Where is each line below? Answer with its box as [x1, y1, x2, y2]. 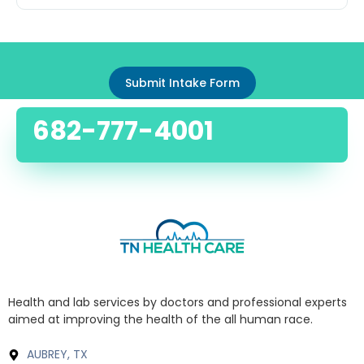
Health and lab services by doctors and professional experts [8, 293, 347, 310]
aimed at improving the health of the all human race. [8, 310, 313, 327]
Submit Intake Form [124, 74, 240, 91]
